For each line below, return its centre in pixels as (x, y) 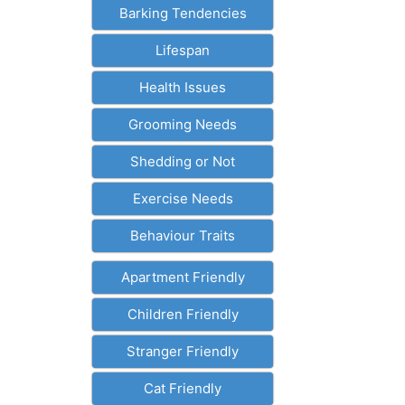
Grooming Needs (183, 124)
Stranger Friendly (183, 351)
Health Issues (183, 87)
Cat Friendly (183, 388)
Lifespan (183, 50)
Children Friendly (183, 314)
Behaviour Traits (183, 235)
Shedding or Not (183, 161)
